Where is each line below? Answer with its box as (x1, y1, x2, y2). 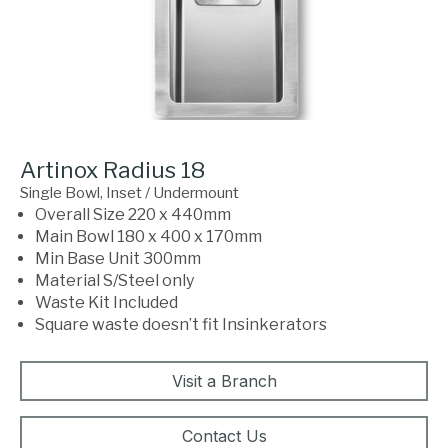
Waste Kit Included (35, 292, 178, 312)
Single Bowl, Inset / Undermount (20, 182, 239, 202)
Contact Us (181, 425, 267, 446)
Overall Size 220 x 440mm (35, 204, 231, 224)
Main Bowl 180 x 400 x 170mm (35, 226, 262, 246)
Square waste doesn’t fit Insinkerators (35, 314, 327, 334)
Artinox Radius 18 (20, 155, 205, 184)
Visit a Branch (171, 370, 277, 391)
